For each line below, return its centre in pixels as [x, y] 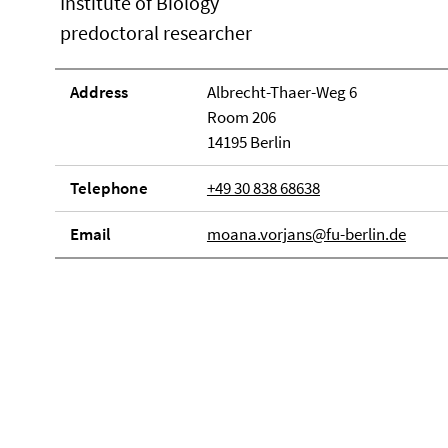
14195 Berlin [248, 142]
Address [99, 92]
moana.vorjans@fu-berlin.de [306, 234]
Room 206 [241, 117]
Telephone [109, 188]
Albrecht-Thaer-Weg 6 [281, 92]
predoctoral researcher [156, 32]
